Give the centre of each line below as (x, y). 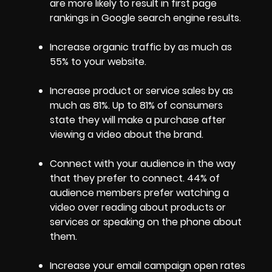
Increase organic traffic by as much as (141, 47)
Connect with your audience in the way (143, 164)
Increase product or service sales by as (141, 91)
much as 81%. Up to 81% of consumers (136, 106)
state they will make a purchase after (138, 120)
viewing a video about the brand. (127, 135)
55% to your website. (98, 62)
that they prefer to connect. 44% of (135, 178)
